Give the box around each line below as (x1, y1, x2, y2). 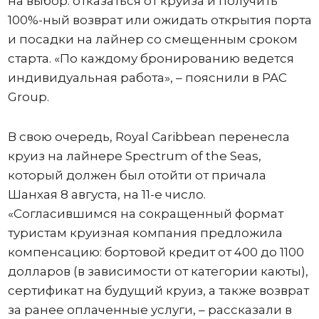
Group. (7, 89, 49, 104)
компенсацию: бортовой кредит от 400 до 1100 (7, 244, 304, 259)
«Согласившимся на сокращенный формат (7, 206, 283, 221)
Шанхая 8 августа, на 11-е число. (7, 187, 206, 202)
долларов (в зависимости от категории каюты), (7, 263, 308, 278)
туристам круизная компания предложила (7, 225, 283, 240)
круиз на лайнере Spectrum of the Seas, (7, 148, 261, 163)
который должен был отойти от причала (7, 167, 266, 182)
